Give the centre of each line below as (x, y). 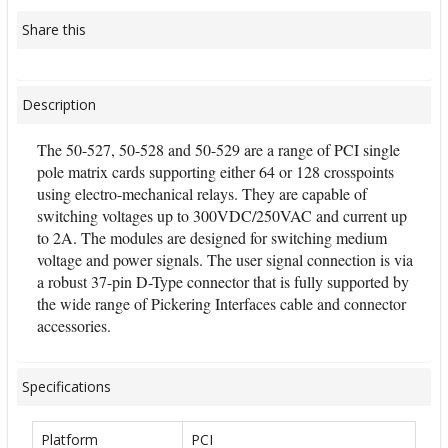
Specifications (66, 386)
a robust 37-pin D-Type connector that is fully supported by (223, 281)
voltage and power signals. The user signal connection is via (225, 259)
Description (59, 104)
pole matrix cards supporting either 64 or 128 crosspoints (215, 171)
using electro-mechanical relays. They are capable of (202, 193)
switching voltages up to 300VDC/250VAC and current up (222, 215)
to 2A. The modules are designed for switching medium (212, 237)
